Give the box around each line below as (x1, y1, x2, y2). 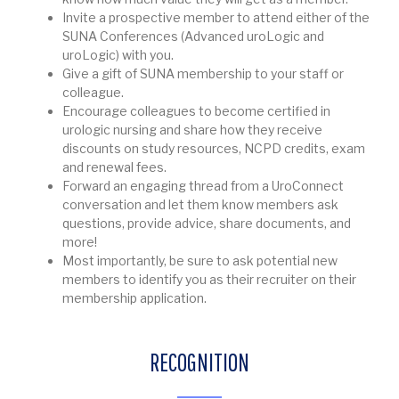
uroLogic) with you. (62, 47, 174, 63)
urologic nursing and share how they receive (62, 122, 322, 138)
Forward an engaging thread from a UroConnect (62, 178, 344, 194)
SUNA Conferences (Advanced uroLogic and (62, 28, 324, 45)
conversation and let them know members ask (62, 197, 338, 213)
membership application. (62, 290, 207, 306)
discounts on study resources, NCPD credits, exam (62, 141, 365, 157)
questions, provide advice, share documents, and (62, 216, 351, 232)
